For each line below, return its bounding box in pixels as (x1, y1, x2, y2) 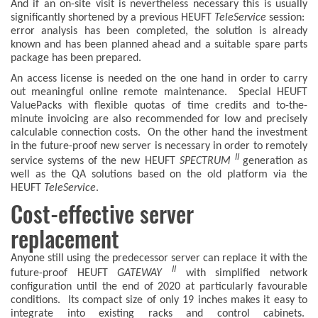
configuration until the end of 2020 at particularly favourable (11, 280, 307, 292)
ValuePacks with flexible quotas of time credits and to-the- (11, 99, 307, 111)
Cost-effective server (11, 198, 194, 230)
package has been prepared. (11, 52, 141, 64)
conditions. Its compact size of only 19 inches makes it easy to (11, 294, 307, 306)
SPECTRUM (179, 155, 235, 167)
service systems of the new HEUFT (11, 155, 180, 167)
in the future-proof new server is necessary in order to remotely (11, 140, 307, 152)
